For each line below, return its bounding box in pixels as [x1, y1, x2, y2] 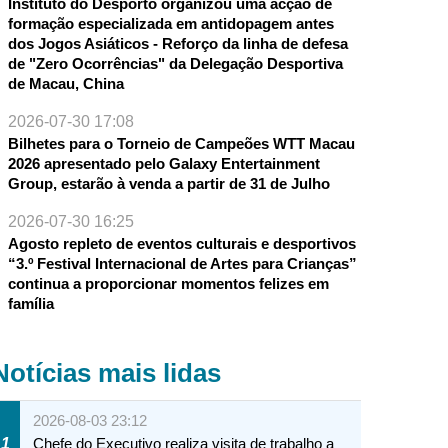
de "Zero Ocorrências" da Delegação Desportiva [7, 55, 343, 73]
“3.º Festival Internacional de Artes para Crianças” [7, 255, 357, 273]
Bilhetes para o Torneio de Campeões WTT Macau [7, 135, 355, 153]
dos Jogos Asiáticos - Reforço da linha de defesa [7, 35, 348, 53]
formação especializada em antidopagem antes [7, 15, 334, 33]
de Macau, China [7, 75, 124, 93]
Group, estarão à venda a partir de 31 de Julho [7, 175, 330, 193]
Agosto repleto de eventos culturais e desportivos [7, 235, 356, 253]
